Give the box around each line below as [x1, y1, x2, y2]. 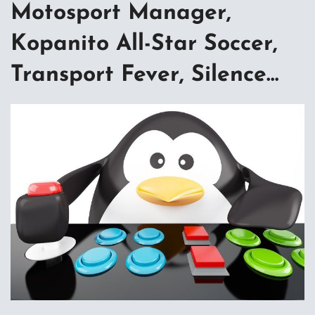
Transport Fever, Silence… [11, 63, 278, 86]
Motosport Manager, [11, 1, 231, 25]
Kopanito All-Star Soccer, [11, 32, 278, 56]
